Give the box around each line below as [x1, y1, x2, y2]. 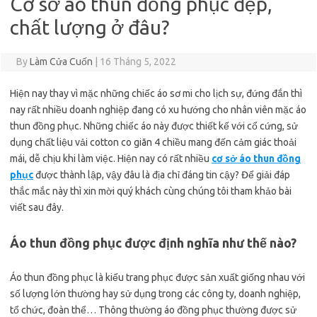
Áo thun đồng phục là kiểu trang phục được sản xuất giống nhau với [10, 272, 305, 283]
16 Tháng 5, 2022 [99, 56, 176, 67]
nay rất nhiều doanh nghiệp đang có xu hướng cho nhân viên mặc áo [10, 104, 306, 115]
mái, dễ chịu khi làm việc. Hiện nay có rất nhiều [10, 153, 212, 164]
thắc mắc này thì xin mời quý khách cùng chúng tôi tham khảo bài [10, 185, 292, 197]
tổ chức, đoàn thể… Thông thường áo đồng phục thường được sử [10, 304, 296, 316]
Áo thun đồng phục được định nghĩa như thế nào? [10, 236, 296, 250]
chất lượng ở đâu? [10, 16, 169, 38]
